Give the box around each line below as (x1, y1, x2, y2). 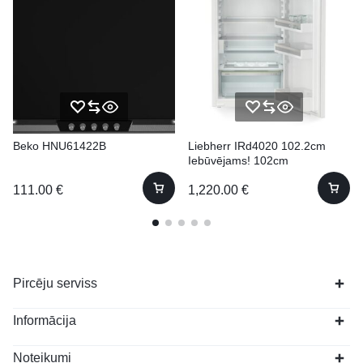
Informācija (13, 314, 76, 327)
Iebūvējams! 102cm (188, 154, 288, 167)
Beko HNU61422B (13, 139, 106, 152)
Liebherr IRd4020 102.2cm (188, 139, 326, 152)
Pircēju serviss (13, 276, 97, 290)
